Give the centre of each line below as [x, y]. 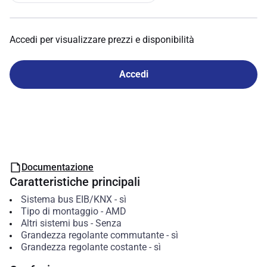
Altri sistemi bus [54, 223]
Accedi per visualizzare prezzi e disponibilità [102, 40]
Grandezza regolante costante [83, 247]
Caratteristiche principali [75, 182]
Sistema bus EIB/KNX [66, 199]
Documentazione [58, 167]
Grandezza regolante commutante [92, 235]
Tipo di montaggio [59, 211]
